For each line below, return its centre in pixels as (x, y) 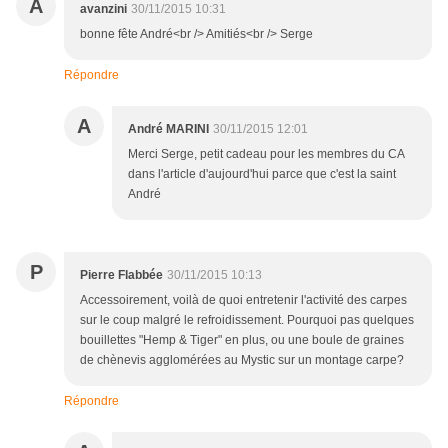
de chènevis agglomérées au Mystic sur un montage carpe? (242, 360)
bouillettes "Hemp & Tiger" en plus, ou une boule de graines (242, 340)
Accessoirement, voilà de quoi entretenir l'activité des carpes (243, 300)
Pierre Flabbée (121, 275)
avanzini (103, 9)
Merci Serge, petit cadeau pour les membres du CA (266, 154)
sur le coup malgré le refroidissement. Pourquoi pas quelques (247, 320)
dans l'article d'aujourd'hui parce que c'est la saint (262, 174)
